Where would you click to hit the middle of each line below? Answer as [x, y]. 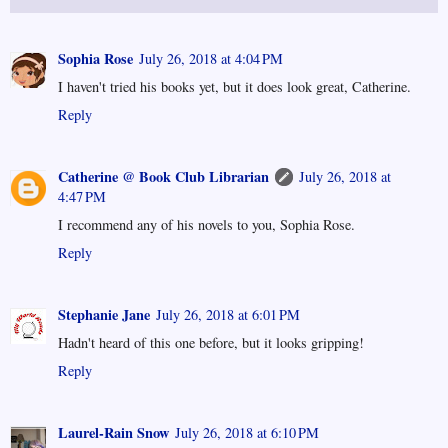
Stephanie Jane [104, 314]
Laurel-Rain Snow [113, 432]
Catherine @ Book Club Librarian [163, 176]
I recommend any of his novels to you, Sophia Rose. [206, 224]
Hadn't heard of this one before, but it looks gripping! [211, 342]
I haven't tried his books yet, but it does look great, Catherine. [234, 87]
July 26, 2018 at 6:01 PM [228, 314]
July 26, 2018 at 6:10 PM [247, 432]
